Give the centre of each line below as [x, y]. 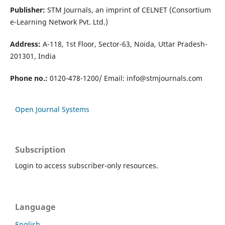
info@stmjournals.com [164, 78]
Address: [25, 44]
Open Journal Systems [52, 109]
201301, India [33, 56]
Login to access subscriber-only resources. [87, 165]
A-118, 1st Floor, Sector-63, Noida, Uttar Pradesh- [124, 44]
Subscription [40, 149]
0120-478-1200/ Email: [87, 78]
